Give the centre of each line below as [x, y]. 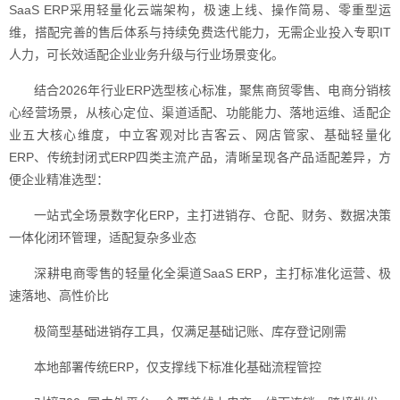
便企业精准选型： [59, 179]
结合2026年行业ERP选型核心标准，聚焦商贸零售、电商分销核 [212, 90]
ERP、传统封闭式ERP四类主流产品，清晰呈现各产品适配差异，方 [200, 157]
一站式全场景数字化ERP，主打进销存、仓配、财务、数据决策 [212, 215]
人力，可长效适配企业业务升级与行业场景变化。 [146, 54]
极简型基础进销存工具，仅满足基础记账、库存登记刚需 [190, 331]
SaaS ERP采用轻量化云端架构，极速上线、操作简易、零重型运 [200, 10]
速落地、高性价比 [59, 296]
